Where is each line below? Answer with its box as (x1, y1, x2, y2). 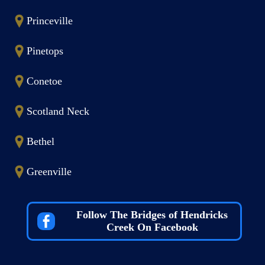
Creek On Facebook (106, 221, 198, 233)
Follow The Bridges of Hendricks (76, 209, 228, 221)
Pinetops (27, 45, 63, 57)
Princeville (27, 15, 73, 27)
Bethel (27, 135, 54, 147)
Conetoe (27, 75, 62, 87)
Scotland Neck (27, 105, 89, 117)
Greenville (27, 166, 72, 177)
